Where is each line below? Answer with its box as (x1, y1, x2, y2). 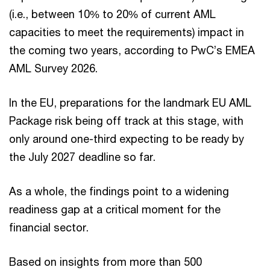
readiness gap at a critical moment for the (9, 202, 221, 216)
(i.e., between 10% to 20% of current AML (9, 7, 216, 20)
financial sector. (9, 221, 89, 234)
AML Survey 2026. (9, 61, 98, 75)
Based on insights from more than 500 (9, 255, 202, 268)
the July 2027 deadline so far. (9, 150, 155, 163)
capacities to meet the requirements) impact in (9, 25, 244, 39)
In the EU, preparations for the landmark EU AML (9, 96, 251, 109)
